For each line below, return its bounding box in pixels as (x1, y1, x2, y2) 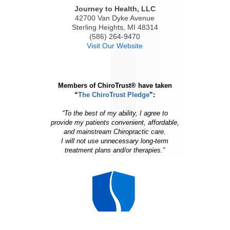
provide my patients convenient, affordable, (50, 118, 179, 126)
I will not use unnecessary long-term (61, 137, 169, 145)
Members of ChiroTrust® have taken (57, 81, 172, 89)
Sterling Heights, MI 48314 (71, 23, 158, 31)
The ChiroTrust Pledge (78, 90, 150, 99)
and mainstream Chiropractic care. (64, 127, 166, 136)
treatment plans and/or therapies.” (65, 146, 165, 154)
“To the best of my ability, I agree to (62, 109, 168, 117)
